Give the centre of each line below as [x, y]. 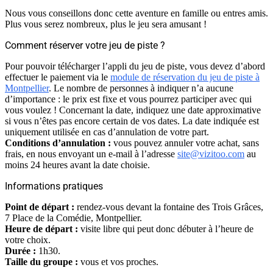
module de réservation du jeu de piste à [185, 77]
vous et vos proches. [118, 261]
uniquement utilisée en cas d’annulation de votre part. [107, 132]
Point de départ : [40, 207]
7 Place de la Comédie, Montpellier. [73, 218]
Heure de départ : [41, 229]
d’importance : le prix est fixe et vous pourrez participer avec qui [128, 99]
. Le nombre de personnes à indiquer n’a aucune [141, 88]
